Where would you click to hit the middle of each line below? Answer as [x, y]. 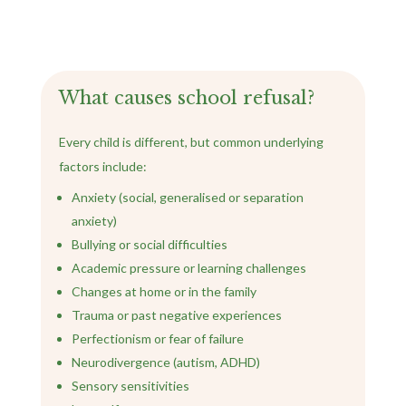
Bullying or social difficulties [149, 245]
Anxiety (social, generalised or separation [187, 198]
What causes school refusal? [186, 98]
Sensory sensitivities [130, 386]
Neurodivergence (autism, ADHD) [165, 362]
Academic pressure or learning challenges [188, 268]
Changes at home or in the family [164, 292]
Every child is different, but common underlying [191, 142]
